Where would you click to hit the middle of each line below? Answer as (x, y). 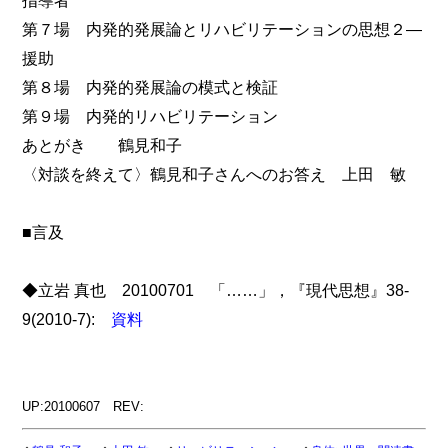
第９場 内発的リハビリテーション (150, 116)
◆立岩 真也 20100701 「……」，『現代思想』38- (216, 290)
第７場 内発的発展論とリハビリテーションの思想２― (222, 29)
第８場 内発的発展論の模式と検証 (150, 87)
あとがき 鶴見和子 (102, 145)
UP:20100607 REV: (83, 407)
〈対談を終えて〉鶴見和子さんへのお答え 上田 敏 (214, 174)
